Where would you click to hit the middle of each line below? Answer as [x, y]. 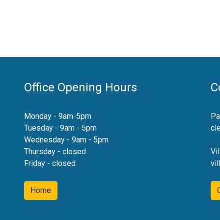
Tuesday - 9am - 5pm [60, 128]
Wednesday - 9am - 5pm [66, 140]
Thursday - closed [55, 151]
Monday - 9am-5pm [58, 116]
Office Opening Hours [81, 87]
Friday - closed [50, 163]
